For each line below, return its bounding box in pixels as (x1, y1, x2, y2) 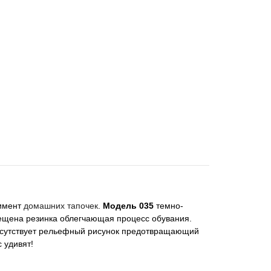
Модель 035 (103, 201, 154, 211)
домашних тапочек (24, 201, 98, 211)
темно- (154, 201, 183, 211)
